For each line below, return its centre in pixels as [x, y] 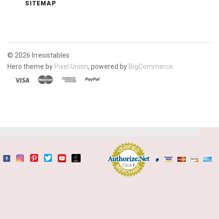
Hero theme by [31, 67]
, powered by [108, 67]
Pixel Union [71, 67]
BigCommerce [151, 67]
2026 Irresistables [42, 55]
